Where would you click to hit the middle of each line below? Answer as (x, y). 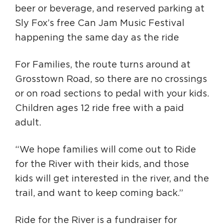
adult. (28, 123)
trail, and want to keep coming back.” (99, 193)
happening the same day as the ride (97, 38)
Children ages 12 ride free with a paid (99, 108)
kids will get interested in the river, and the (112, 179)
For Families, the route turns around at (103, 65)
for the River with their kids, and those (102, 164)
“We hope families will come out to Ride (105, 150)
